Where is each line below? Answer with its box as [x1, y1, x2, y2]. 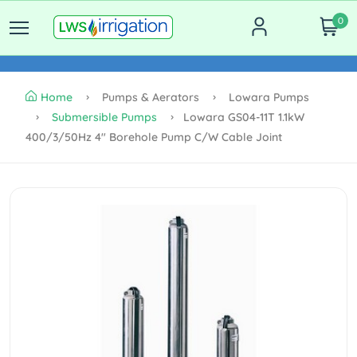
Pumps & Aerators [99, 90, 202, 104]
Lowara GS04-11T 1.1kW [183, 110, 304, 124]
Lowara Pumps [226, 90, 309, 104]
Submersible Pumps [52, 110, 157, 124]
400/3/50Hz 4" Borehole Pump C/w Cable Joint [25, 130, 282, 144]
